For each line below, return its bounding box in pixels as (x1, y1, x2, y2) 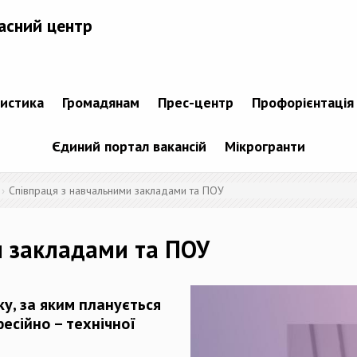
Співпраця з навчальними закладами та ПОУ (9, 183, 224, 198)
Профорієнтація (251, 93, 354, 112)
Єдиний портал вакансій (52, 137, 206, 156)
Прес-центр (157, 93, 233, 112)
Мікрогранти (225, 137, 305, 156)
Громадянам (61, 93, 139, 112)
